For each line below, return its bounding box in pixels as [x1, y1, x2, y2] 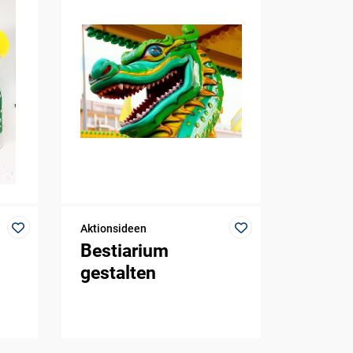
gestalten [80, 262, 157, 284]
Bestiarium [80, 240, 169, 262]
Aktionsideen [80, 221, 147, 235]
